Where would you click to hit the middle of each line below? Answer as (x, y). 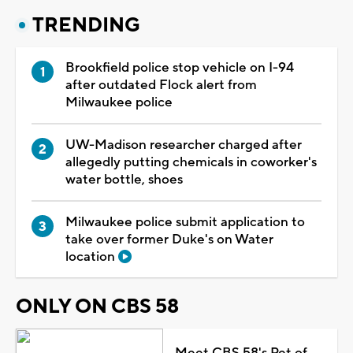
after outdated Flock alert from (161, 85)
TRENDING (86, 25)
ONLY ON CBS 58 (97, 306)
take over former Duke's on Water (169, 239)
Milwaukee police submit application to (185, 222)
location (92, 256)
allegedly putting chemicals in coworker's (191, 162)
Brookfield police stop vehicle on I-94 (180, 67)
